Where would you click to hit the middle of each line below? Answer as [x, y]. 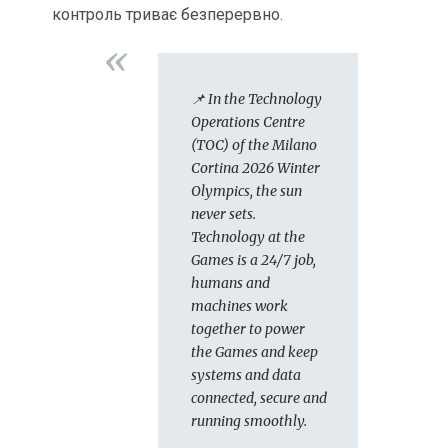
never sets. [223, 213]
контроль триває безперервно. [168, 14]
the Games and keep [254, 351]
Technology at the [247, 236]
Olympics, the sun [246, 190]
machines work [239, 305]
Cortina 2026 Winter [255, 167]
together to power [247, 328]
